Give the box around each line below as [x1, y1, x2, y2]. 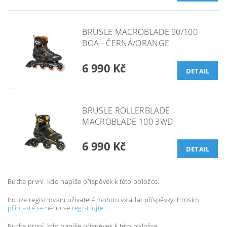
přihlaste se [8, 203, 44, 213]
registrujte [71, 203, 104, 213]
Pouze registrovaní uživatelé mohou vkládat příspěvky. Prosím [8, 195, 199, 205]
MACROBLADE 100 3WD [82, 116, 173, 127]
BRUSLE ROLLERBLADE [82, 104, 170, 116]
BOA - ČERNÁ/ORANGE [82, 37, 170, 49]
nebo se [43, 203, 72, 213]
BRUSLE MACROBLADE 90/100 [82, 26, 198, 38]
